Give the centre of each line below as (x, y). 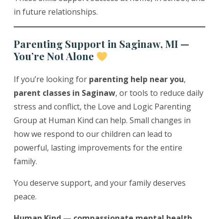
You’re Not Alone (55, 56)
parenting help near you (136, 79)
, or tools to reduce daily (159, 93)
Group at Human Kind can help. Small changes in (102, 120)
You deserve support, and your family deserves (100, 183)
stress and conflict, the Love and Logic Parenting (102, 107)
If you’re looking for (51, 79)
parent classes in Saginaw (65, 93)
